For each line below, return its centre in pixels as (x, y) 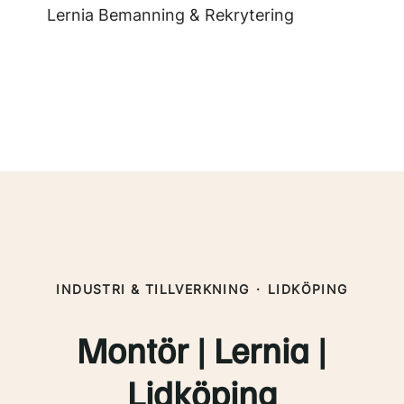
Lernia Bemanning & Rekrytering (170, 15)
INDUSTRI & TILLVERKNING (153, 289)
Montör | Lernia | (202, 349)
